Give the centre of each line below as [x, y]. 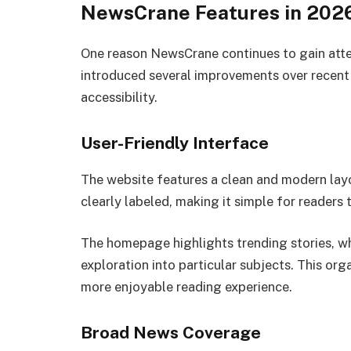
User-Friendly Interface [175, 143]
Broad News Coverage [171, 332]
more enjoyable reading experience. [186, 287]
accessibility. [119, 97]
